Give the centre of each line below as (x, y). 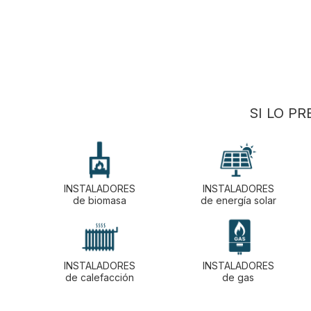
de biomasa (99, 200)
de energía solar (238, 200)
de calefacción (99, 277)
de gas (238, 277)
